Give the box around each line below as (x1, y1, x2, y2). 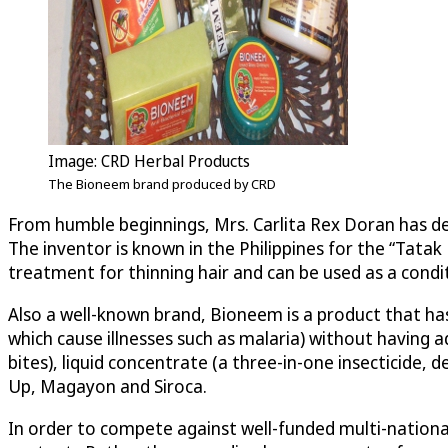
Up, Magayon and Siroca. (8, 374, 207, 399)
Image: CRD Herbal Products (48, 150, 250, 173)
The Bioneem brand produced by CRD (48, 175, 276, 194)
